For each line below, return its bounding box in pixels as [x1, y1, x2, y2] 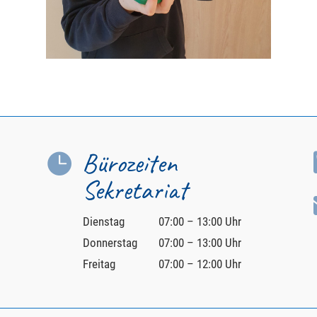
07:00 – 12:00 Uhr [158, 256, 241, 271]
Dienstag [82, 214, 125, 229]
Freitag [82, 256, 115, 271]
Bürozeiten [81, 146, 177, 180]
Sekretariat [81, 173, 188, 207]
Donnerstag [82, 235, 137, 250]
